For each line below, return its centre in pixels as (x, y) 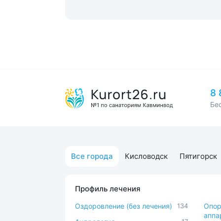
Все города (92, 156)
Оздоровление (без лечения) (124, 206)
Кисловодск (146, 156)
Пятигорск (198, 156)
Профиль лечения (108, 189)
